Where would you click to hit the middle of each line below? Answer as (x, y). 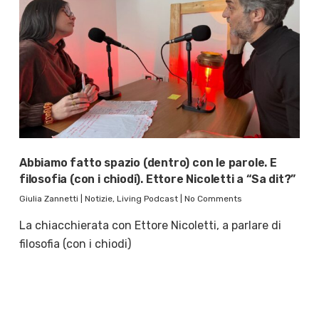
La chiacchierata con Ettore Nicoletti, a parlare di (150, 226)
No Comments (213, 199)
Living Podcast (147, 199)
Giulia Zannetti (48, 199)
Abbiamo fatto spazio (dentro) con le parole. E (148, 163)
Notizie (98, 199)
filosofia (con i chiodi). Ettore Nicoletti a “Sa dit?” (157, 179)
